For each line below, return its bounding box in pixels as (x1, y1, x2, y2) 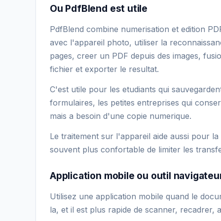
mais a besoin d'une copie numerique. (50, 110, 191, 121)
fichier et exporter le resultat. (50, 64, 159, 74)
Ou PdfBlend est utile (50, 2, 147, 14)
